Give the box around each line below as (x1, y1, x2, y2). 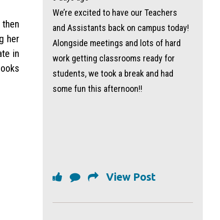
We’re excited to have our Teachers (53, 7, 178, 18)
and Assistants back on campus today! (53, 23, 190, 33)
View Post (106, 171, 156, 183)
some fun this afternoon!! (53, 83, 143, 94)
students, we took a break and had (53, 68, 174, 79)
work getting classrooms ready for (53, 53, 175, 63)
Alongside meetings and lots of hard (53, 38, 181, 48)
